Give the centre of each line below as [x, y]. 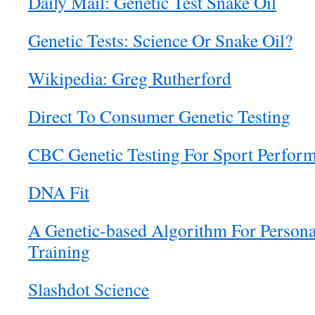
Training [59, 251]
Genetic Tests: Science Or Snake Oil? [160, 40]
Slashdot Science [89, 289]
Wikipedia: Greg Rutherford [130, 78]
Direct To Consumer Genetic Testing [159, 116]
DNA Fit [59, 192]
